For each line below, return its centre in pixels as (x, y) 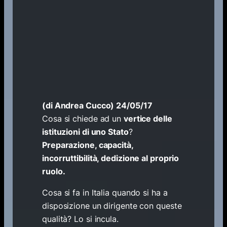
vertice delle (148, 118)
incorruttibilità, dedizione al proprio (111, 158)
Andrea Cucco (83, 105)
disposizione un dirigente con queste (112, 206)
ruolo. (54, 171)
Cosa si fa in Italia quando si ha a (105, 193)
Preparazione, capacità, (88, 145)
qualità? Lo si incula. (80, 219)
